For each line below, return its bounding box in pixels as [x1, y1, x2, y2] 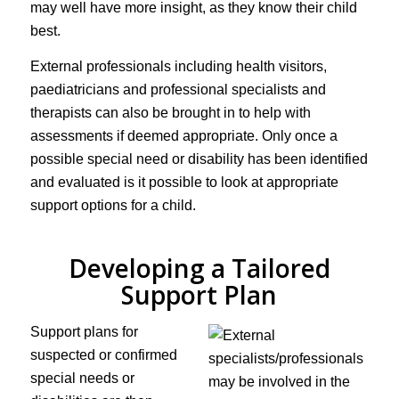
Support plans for [29, 323, 138, 339]
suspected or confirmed [29, 346, 177, 362]
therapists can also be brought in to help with [29, 105, 311, 121]
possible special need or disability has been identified [29, 151, 368, 167]
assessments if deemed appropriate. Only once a [29, 128, 338, 144]
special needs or [29, 370, 134, 386]
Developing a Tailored [68, 251, 330, 286]
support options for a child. [29, 198, 196, 214]
